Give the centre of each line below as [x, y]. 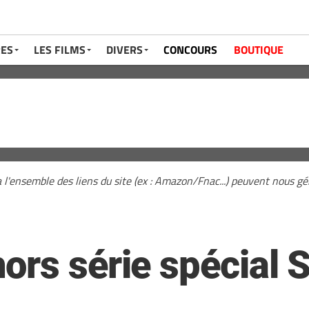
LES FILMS [60, 50]
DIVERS [124, 50]
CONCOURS [190, 50]
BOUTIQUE [259, 50]
